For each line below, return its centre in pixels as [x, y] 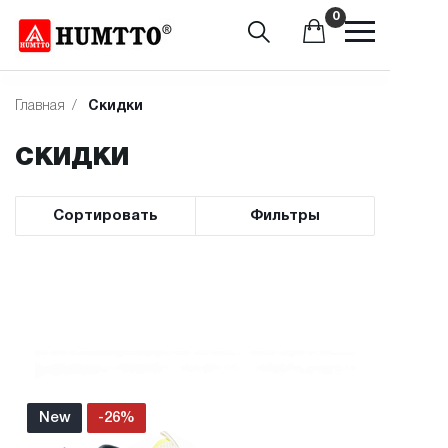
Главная [40, 106]
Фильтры [285, 216]
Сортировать [105, 216]
